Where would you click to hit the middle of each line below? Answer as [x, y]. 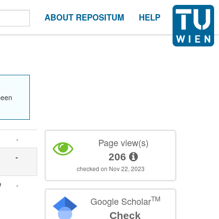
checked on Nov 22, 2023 [110, 168]
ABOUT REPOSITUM [84, 17]
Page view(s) [123, 142]
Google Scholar [120, 201]
